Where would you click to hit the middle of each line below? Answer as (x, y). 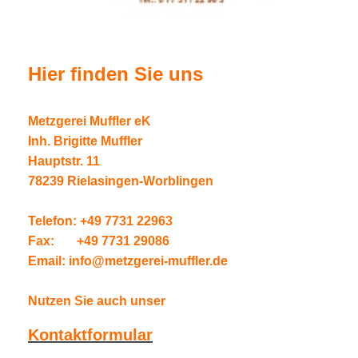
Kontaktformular (90, 335)
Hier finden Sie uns (115, 74)
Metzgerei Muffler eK (89, 121)
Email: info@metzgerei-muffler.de (128, 261)
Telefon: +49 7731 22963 (100, 221)
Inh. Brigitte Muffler (85, 141)
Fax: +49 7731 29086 (99, 241)
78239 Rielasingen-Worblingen (121, 181)
